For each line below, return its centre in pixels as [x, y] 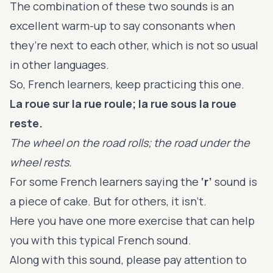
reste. [26, 123]
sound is [236, 181]
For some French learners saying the [105, 181]
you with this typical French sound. [101, 240]
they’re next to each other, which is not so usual [134, 45]
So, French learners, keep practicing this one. [127, 84]
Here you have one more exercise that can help [132, 220]
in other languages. [61, 64]
